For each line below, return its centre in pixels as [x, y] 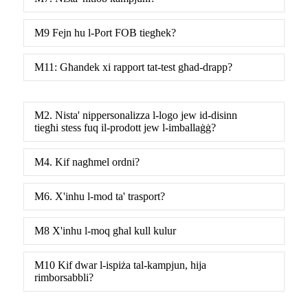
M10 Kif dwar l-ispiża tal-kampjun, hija [120, 265]
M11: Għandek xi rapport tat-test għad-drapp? [133, 67]
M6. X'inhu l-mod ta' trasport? [100, 196]
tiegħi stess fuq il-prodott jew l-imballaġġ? [125, 127]
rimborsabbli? [64, 277]
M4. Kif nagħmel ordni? [87, 162]
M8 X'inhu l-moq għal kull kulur [105, 230]
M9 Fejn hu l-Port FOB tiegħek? [105, 32]
